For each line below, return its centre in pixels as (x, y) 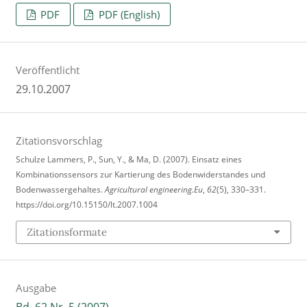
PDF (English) (127, 15)
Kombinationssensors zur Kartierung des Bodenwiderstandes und (140, 174)
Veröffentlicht (47, 70)
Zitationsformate (66, 232)
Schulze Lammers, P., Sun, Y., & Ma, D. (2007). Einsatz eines (128, 159)
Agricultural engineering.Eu (153, 189)
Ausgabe (36, 287)
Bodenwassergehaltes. (60, 189)
